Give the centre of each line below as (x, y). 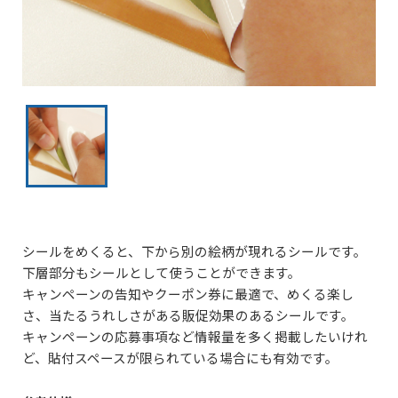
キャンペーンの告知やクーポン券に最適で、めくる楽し (188, 293)
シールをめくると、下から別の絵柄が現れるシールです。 (195, 251)
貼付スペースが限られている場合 (147, 357)
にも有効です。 (292, 357)
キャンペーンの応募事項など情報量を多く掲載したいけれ (195, 336)
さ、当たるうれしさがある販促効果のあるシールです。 (188, 314)
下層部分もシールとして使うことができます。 (162, 272)
